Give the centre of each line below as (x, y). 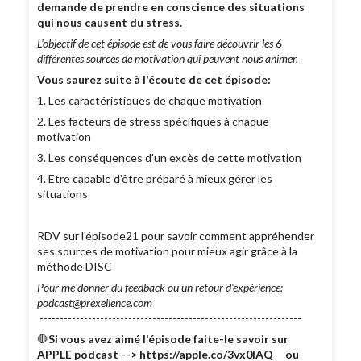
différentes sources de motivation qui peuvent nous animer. (168, 59)
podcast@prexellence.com (95, 303)
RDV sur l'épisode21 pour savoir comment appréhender (176, 236)
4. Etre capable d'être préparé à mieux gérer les (155, 179)
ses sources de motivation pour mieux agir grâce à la (168, 251)
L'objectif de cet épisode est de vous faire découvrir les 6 (160, 44)
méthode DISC (75, 267)
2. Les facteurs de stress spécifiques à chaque (154, 122)
